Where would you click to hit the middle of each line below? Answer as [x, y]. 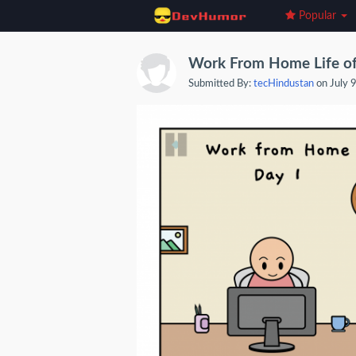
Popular [317, 16]
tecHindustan [284, 84]
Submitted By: [221, 84]
